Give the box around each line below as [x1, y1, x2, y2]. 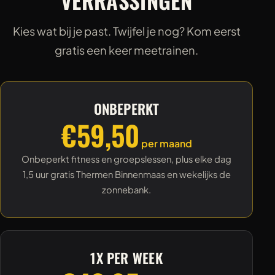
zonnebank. [102, 184, 152, 195]
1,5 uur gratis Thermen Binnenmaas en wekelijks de [22, 168, 231, 180]
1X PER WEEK [90, 247, 163, 268]
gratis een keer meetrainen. [55, 43, 199, 58]
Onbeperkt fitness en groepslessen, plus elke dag [21, 153, 232, 165]
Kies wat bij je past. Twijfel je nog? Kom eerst [12, 24, 241, 39]
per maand [139, 136, 192, 150]
